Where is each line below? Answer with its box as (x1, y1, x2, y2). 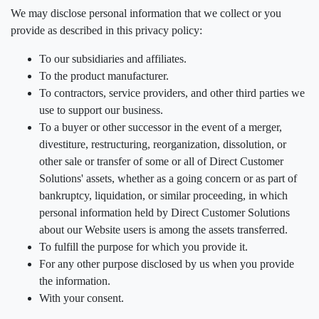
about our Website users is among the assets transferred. (39, 224, 288, 236)
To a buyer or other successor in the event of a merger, (39, 121, 282, 133)
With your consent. (39, 292, 124, 304)
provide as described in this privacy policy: (11, 24, 202, 36)
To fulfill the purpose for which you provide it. (39, 241, 248, 253)
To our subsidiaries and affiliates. (39, 53, 187, 65)
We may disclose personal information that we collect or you (11, 7, 281, 19)
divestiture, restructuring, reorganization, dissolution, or (39, 138, 286, 150)
